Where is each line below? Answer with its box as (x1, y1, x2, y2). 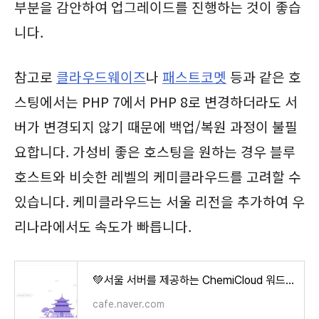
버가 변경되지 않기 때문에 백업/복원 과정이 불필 (14, 116, 298, 137)
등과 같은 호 (226, 66, 301, 87)
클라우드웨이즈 (56, 66, 146, 87)
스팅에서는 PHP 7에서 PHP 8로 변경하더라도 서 (14, 91, 298, 112)
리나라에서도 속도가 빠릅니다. (14, 216, 192, 236)
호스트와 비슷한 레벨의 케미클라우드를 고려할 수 (14, 166, 301, 187)
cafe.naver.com (93, 298, 164, 310)
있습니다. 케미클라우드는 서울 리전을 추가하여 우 (14, 191, 305, 211)
